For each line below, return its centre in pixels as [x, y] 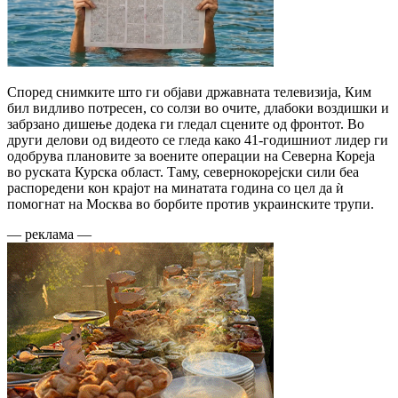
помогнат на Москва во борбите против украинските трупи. [191, 203]
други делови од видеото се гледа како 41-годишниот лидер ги [198, 139]
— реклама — [49, 234]
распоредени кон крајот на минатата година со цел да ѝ [175, 187]
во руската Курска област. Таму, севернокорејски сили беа [183, 171]
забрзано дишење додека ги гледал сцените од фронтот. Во [186, 123]
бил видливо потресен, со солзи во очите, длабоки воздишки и [198, 107]
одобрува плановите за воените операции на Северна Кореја [191, 155]
